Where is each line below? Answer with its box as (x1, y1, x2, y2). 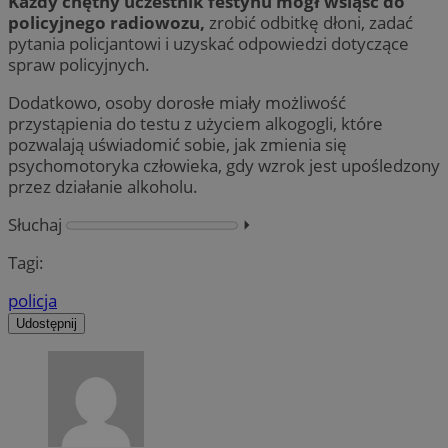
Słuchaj (8, 212, 62, 236)
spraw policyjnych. (8, 52, 150, 76)
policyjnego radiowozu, (8, 10, 205, 34)
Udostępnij (16, 316, 77, 332)
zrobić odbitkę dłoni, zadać (205, 10, 413, 34)
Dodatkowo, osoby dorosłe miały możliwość (8, 90, 346, 114)
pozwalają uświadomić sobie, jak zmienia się (8, 132, 347, 156)
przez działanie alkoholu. (8, 174, 198, 198)
